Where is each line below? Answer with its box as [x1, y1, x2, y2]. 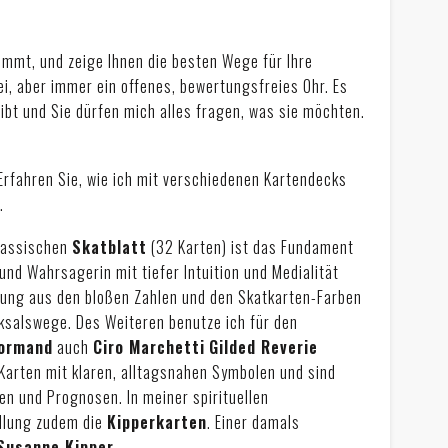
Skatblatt [72, 235, 148, 260]
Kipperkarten [107, 410, 208, 435]
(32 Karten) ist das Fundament [147, 235, 355, 260]
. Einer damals [207, 410, 301, 435]
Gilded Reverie [209, 335, 319, 360]
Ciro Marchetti [93, 335, 206, 360]
